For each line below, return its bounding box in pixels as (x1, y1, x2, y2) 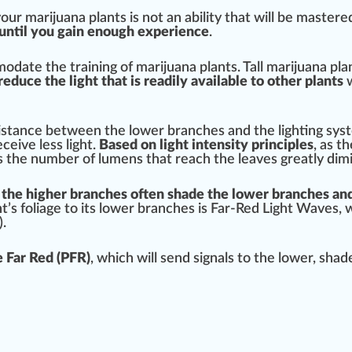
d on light (130, 138, 192, 153)
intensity (192, 138, 248, 153)
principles (251, 138, 313, 153)
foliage (20, 202, 61, 217)
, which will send (90, 251, 193, 266)
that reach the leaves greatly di (143, 152, 338, 167)
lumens (98, 152, 143, 167)
